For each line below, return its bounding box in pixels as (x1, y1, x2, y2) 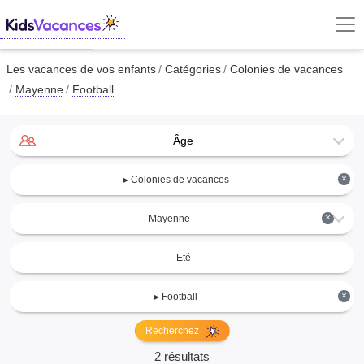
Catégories (165, 63, 221, 76)
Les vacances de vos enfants (6, 63, 156, 76)
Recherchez (145, 325, 201, 336)
